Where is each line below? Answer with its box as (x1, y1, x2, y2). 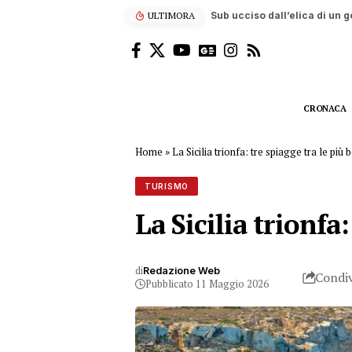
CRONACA (303, 102, 346, 114)
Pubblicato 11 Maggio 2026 (145, 277, 269, 291)
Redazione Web (143, 265, 220, 277)
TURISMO (145, 181, 189, 191)
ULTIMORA (148, 9, 195, 21)
